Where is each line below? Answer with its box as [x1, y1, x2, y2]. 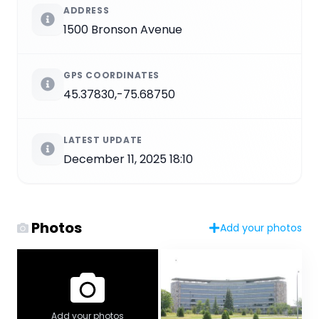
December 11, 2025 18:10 [63, 151, 193, 168]
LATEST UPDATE [63, 134, 142, 147]
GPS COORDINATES [63, 69, 159, 82]
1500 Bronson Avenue [63, 21, 182, 38]
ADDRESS [63, 4, 110, 17]
